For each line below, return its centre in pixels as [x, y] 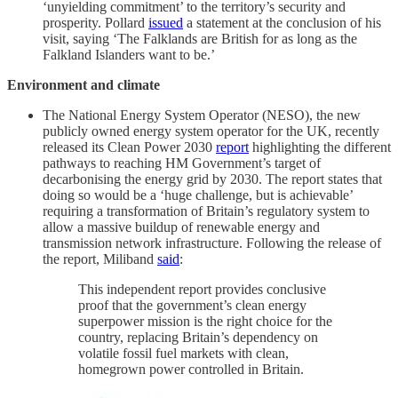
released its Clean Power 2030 [129, 147]
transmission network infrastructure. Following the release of [212, 243]
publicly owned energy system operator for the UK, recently [211, 131]
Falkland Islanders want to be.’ [129, 54]
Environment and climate [84, 84]
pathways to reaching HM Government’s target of [182, 163]
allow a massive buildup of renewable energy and [181, 227]
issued [166, 22]
